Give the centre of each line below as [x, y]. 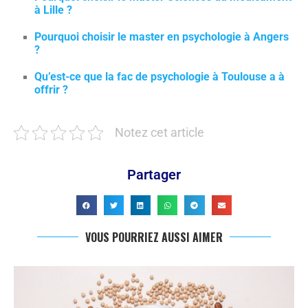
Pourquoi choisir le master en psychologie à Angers [162, 36]
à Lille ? [53, 10]
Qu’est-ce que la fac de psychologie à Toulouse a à [159, 76]
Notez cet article [159, 132]
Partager [154, 174]
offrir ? [51, 89]
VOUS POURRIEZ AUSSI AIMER [154, 237]
